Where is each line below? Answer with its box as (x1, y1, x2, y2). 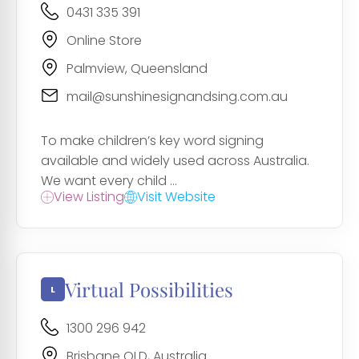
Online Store (67, 31, 142, 50)
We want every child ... (41, 171, 177, 191)
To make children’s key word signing (41, 131, 264, 151)
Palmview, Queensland (67, 59, 208, 79)
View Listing (54, 188, 124, 207)
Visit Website (137, 188, 216, 207)
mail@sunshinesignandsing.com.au (67, 87, 288, 107)
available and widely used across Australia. (41, 151, 309, 171)
